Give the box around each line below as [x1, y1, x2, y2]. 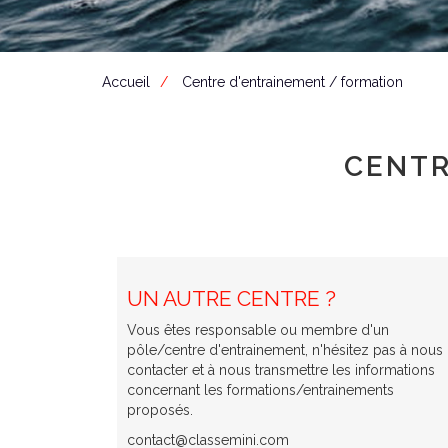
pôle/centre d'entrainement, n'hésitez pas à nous [127, 342, 443, 358]
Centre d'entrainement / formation [182, 74, 403, 90]
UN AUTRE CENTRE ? [127, 286, 336, 311]
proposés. [127, 402, 197, 418]
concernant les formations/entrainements [127, 382, 394, 398]
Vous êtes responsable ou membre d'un [127, 322, 389, 338]
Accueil [102, 74, 150, 90]
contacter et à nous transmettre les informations [127, 362, 435, 378]
